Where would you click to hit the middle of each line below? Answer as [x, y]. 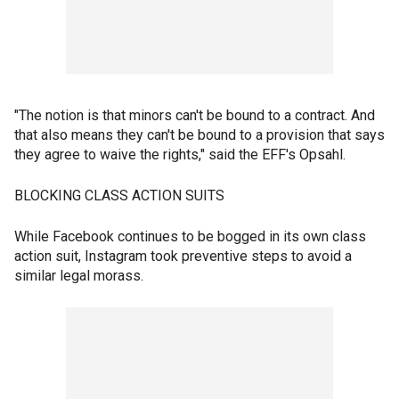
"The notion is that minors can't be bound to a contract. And [195, 115]
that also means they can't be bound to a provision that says [199, 135]
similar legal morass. [79, 276]
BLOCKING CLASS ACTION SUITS [119, 195]
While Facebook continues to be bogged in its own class [190, 236]
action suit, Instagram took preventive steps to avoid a [183, 256]
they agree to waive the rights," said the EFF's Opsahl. [180, 155]
